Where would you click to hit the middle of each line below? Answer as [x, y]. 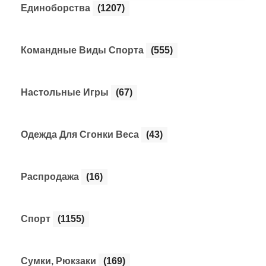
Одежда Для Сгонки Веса [81, 134]
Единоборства [57, 8]
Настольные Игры [66, 92]
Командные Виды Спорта [83, 50]
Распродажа [51, 176]
